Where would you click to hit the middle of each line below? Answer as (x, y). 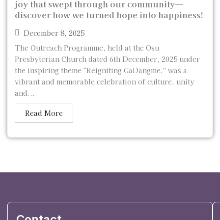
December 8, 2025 (54, 33)
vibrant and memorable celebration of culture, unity (105, 82)
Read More (44, 113)
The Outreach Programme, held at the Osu (87, 48)
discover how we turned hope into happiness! (109, 14)
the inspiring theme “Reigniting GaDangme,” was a (101, 70)
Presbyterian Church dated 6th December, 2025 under (107, 59)
